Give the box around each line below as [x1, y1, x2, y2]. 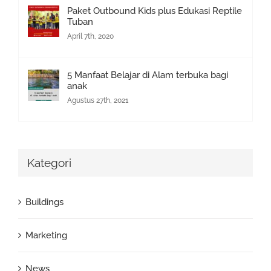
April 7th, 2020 [67, 32, 114, 41]
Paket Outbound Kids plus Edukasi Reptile [67, 5, 242, 17]
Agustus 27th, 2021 [67, 96, 128, 105]
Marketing [25, 230, 67, 241]
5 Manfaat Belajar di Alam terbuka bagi [67, 70, 228, 81]
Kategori [27, 156, 71, 170]
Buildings [25, 197, 64, 208]
